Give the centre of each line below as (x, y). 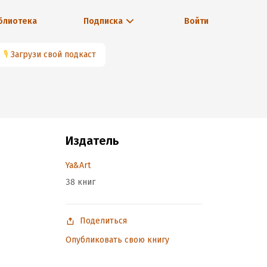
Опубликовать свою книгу (117, 240)
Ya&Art (78, 165)
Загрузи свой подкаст (53, 55)
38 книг (80, 182)
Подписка (103, 21)
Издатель (92, 141)
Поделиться (103, 221)
